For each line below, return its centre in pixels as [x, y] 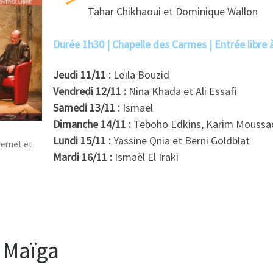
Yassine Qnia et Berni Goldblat [180, 140]
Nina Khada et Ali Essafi [183, 91]
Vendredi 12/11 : [91, 91]
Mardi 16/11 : [83, 157]
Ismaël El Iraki [145, 157]
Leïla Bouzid [141, 74]
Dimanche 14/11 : [93, 124]
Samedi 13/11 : [87, 107]
